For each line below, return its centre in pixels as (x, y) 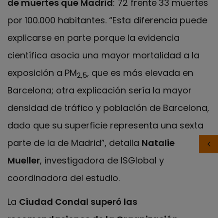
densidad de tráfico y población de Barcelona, (108, 108)
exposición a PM (42, 73)
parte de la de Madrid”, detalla (74, 143)
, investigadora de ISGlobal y (102, 161)
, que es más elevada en (140, 73)
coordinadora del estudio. (64, 178)
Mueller (24, 161)
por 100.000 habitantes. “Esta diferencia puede (107, 20)
